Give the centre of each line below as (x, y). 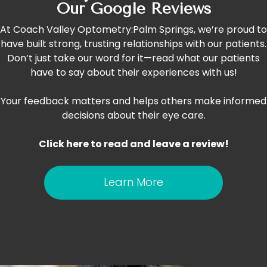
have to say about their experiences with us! (133, 72)
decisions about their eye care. (133, 115)
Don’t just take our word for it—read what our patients (133, 58)
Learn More (133, 182)
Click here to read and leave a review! (133, 144)
